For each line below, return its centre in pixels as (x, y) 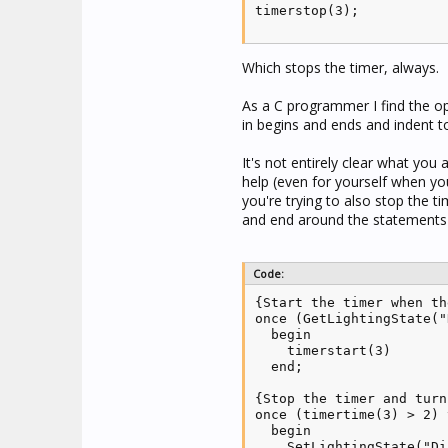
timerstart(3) (323, 350)
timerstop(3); (307, 10)
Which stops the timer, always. (340, 67)
